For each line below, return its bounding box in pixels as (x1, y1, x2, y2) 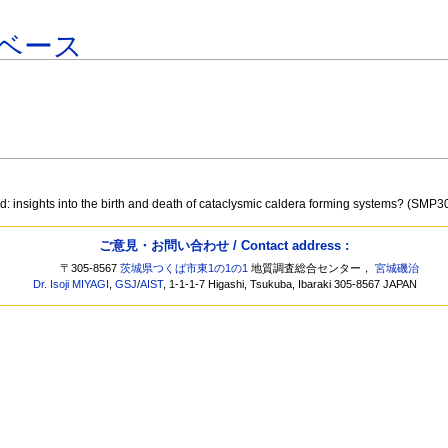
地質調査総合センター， (248, 262, 376, 275)
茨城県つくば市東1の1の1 (120, 262, 249, 275)
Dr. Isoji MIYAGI (33, 278, 110, 291)
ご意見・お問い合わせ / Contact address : (99, 237, 349, 253)
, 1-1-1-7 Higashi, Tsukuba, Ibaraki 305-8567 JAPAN (163, 278, 418, 291)
